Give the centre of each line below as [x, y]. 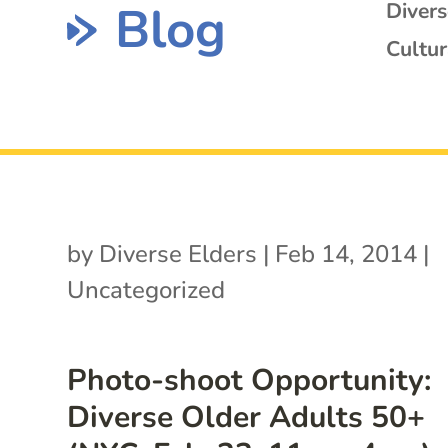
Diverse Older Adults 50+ [246, 417]
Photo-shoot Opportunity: [249, 380]
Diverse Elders [178, 253]
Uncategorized [146, 289]
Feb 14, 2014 [346, 253]
